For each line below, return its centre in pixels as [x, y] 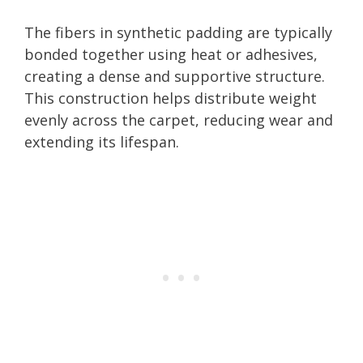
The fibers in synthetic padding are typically [178, 32]
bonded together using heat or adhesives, [171, 54]
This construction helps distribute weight [171, 98]
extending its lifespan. [102, 141]
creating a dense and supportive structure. [175, 76]
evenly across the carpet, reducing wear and [179, 120]
